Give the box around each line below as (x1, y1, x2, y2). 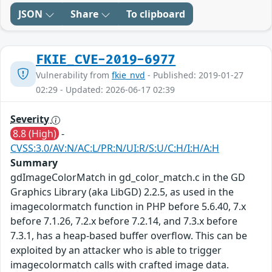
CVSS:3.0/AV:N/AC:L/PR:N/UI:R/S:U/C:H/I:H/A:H (10, 141, 219, 155)
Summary (10, 156, 58, 170)
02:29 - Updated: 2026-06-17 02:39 (36, 84, 175, 96)
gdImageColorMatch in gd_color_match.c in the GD (10, 171, 245, 185)
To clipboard (126, 7, 185, 21)
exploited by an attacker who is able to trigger (10, 243, 222, 257)
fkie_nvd (112, 69, 145, 81)
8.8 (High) (13, 127, 56, 141)
